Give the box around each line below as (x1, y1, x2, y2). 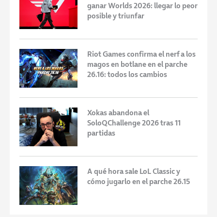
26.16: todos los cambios (87, 69, 167, 79)
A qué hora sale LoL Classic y (87, 166, 180, 176)
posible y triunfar (87, 10, 144, 21)
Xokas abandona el (87, 107, 149, 118)
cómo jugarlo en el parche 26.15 (87, 176, 190, 186)
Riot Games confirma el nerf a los (87, 48, 196, 59)
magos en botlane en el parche (87, 59, 187, 69)
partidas (87, 127, 115, 138)
